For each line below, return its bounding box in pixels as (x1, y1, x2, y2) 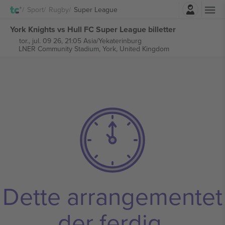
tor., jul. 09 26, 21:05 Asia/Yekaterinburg (19, 36, 142, 46)
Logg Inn (126, 2, 154, 12)
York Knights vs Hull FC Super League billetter (10, 23, 176, 35)
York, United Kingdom (102, 44, 169, 54)
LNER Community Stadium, (18, 44, 102, 54)
